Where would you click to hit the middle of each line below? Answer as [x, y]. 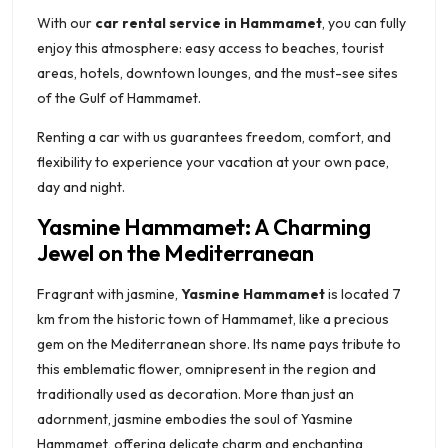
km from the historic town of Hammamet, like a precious [213, 318]
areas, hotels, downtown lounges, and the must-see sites [217, 72]
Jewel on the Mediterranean [175, 252]
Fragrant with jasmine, [109, 293]
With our [66, 22]
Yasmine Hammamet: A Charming [204, 226]
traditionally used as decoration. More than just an [195, 393]
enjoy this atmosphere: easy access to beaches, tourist [210, 47]
